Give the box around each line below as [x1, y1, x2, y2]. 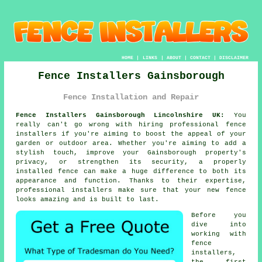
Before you [191, 212, 246, 219]
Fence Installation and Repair [63, 92, 199, 102]
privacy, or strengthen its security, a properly [16, 158, 246, 166]
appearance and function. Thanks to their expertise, [16, 177, 246, 185]
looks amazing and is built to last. [16, 196, 160, 204]
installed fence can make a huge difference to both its [16, 168, 246, 175]
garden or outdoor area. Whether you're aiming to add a [16, 140, 246, 147]
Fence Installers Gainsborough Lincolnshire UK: [16, 112, 225, 119]
